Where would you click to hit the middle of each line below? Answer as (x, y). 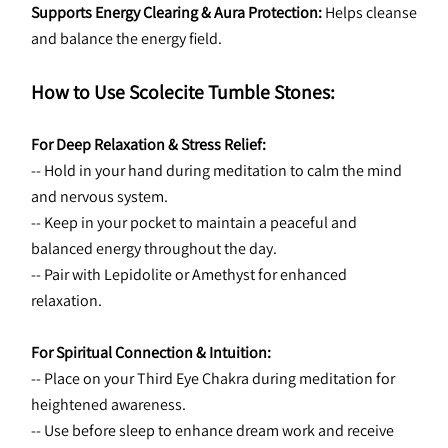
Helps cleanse (369, 12)
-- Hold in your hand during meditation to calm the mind (216, 170)
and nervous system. (99, 196)
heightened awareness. (108, 404)
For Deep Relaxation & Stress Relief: (148, 144)
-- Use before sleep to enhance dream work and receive (212, 430)
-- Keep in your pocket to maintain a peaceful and (194, 222)
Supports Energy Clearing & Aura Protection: (176, 12)
